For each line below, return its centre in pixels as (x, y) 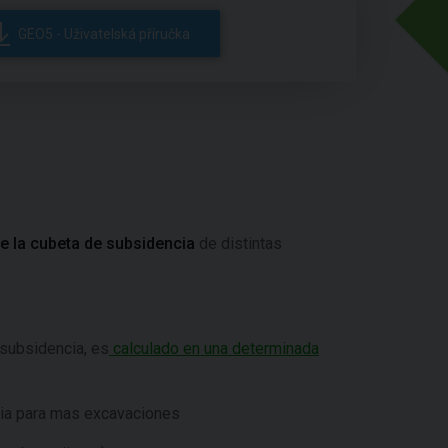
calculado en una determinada (214, 348)
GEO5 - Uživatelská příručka (104, 33)
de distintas (238, 243)
